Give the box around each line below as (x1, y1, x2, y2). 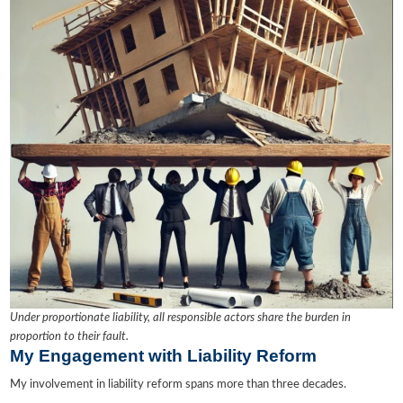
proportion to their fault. (10, 331, 130, 344)
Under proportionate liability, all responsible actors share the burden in (10, 312, 352, 325)
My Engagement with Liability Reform (10, 346, 318, 366)
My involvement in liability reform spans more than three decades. (10, 379, 347, 391)
